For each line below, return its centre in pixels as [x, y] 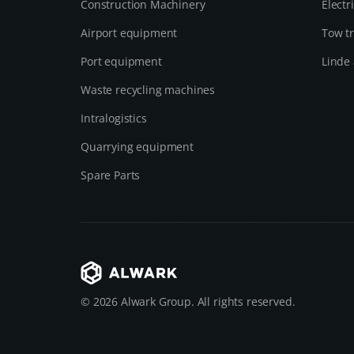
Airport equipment [129, 33]
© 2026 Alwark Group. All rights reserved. [188, 301]
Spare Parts [111, 175]
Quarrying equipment [137, 147]
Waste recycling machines [148, 90]
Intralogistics [114, 118]
